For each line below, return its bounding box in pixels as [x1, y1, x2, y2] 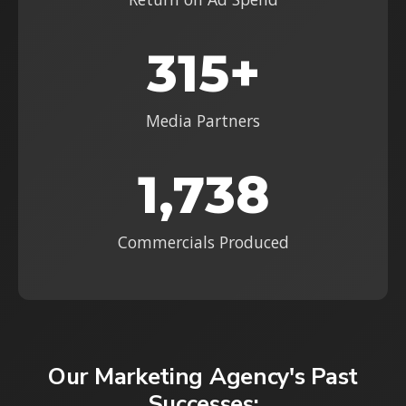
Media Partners [146, 110, 260, 132]
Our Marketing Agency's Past [48, 361, 358, 393]
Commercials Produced [117, 231, 289, 254]
